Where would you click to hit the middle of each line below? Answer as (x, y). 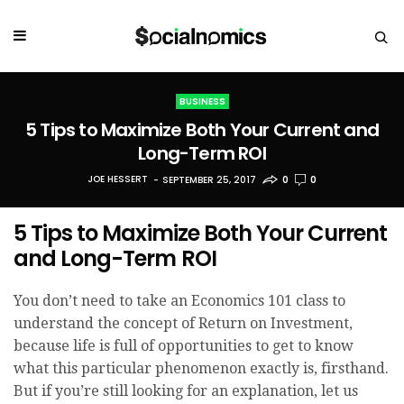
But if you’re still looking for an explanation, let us (186, 390)
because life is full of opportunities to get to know (184, 345)
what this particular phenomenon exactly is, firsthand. (201, 368)
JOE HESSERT (118, 179)
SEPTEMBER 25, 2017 (210, 179)
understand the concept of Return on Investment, (183, 323)
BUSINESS (202, 102)
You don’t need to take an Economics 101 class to (179, 300)
